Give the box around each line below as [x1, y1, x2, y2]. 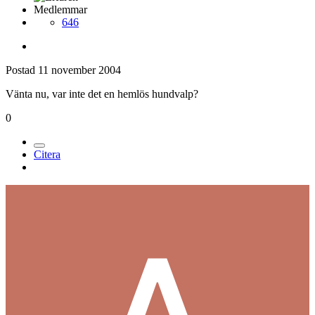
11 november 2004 [38, 63, 121, 76]
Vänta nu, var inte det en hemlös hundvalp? [6, 87, 198, 100]
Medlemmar [34, 3, 87, 15]
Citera [34, 148, 60, 160]
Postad [6, 63, 38, 76]
